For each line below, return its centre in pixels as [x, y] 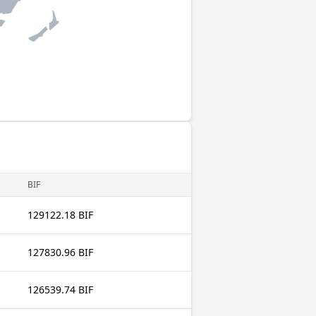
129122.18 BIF [60, 215]
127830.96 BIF [60, 252]
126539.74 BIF [60, 290]
